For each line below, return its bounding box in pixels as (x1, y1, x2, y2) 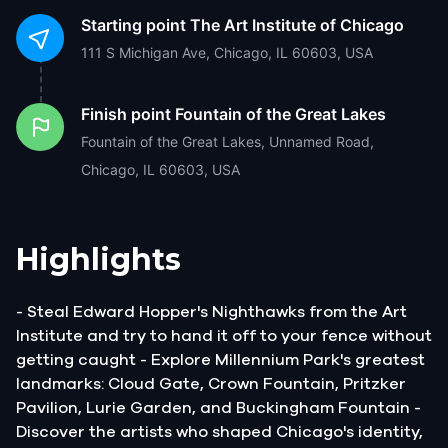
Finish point (81, 103, 171, 124)
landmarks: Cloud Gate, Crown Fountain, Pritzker (16, 375, 406, 392)
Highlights (16, 240, 181, 278)
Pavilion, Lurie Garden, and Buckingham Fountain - (16, 399, 421, 416)
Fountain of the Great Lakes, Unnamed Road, (81, 132, 374, 150)
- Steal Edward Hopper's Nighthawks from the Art (16, 303, 407, 320)
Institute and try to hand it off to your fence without (16, 327, 432, 344)
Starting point (81, 14, 186, 35)
